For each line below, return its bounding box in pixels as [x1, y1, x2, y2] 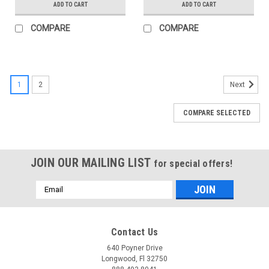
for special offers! [154, 157, 233, 169]
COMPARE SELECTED [183, 108, 250, 117]
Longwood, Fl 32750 [101, 254, 168, 263]
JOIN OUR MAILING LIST [30, 155, 154, 170]
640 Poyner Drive [106, 243, 163, 252]
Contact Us [110, 226, 159, 238]
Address [35, 193, 68, 204]
